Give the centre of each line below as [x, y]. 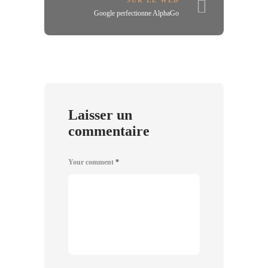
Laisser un [100, 115]
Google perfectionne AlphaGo [136, 13]
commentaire [109, 131]
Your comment [92, 162]
